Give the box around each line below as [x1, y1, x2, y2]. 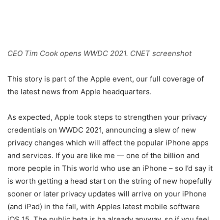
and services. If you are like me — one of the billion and [7, 151, 199, 161]
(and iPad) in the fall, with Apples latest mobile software [7, 202, 200, 212]
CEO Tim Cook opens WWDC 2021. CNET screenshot [7, 49, 192, 58]
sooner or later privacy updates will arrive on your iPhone [7, 189, 207, 199]
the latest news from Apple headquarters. [7, 87, 152, 97]
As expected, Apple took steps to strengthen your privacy [7, 112, 207, 122]
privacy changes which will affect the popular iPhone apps [7, 138, 209, 148]
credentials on [7, 125, 59, 135]
